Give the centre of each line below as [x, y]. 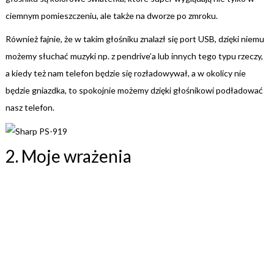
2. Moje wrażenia [68, 156]
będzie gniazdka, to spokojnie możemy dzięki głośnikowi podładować [134, 91]
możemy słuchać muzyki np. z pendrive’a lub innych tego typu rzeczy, [134, 56]
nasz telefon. [30, 108]
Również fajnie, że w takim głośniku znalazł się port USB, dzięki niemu [135, 39]
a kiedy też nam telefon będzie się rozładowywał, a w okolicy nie [125, 73]
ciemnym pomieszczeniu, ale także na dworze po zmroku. [111, 15]
